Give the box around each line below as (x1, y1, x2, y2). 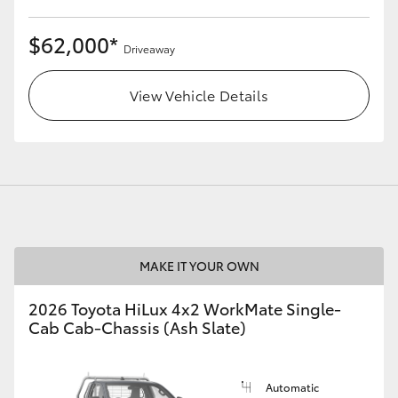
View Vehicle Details (129, 84, 269, 106)
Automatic (266, 379, 319, 395)
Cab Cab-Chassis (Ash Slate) (28, 315, 246, 339)
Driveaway (123, 41, 175, 57)
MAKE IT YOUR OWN (139, 257, 259, 275)
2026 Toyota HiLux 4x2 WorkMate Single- (28, 297, 341, 321)
